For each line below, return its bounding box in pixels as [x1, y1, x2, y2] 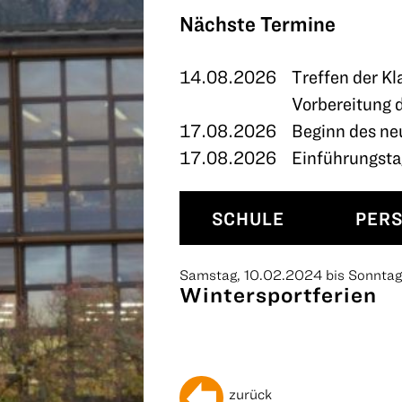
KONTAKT [9, 36, 102, 62]
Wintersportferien [179, 282, 377, 307]
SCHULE [212, 207, 284, 229]
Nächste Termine [179, 11, 336, 36]
